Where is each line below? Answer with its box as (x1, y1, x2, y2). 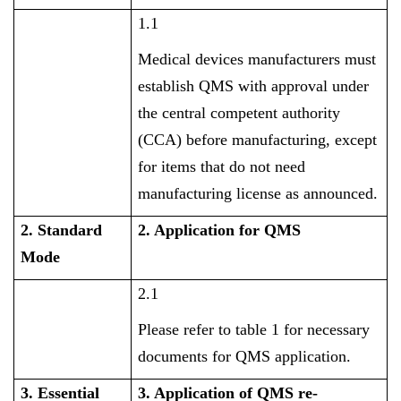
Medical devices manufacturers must (138, 50, 377, 68)
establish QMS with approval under (138, 77, 370, 95)
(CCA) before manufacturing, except (138, 131, 378, 149)
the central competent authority (138, 104, 341, 122)
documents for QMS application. (138, 347, 352, 365)
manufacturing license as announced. (138, 184, 379, 202)
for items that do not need (138, 158, 306, 175)
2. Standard (21, 221, 103, 239)
